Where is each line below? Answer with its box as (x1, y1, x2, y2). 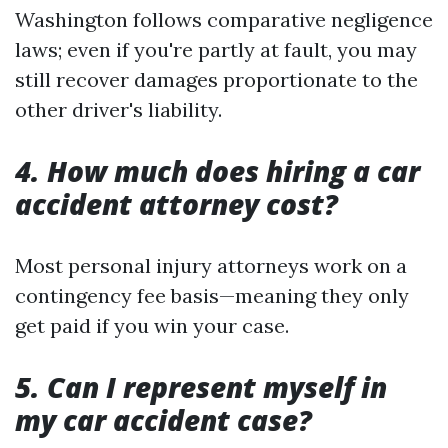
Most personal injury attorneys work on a (15, 253, 407, 278)
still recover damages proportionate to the (15, 67, 418, 92)
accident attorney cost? (15, 185, 338, 223)
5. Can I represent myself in (15, 368, 387, 406)
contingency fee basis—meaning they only (15, 283, 409, 308)
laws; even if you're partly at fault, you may (15, 37, 417, 62)
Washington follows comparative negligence (15, 7, 433, 32)
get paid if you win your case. (15, 313, 289, 338)
